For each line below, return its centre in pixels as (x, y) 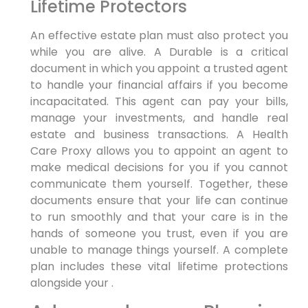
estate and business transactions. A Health (159, 134)
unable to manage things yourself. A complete (159, 250)
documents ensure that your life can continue (159, 200)
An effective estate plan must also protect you (159, 35)
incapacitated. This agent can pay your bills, (159, 101)
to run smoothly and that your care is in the (159, 217)
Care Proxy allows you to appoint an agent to (159, 151)
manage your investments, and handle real (159, 118)
